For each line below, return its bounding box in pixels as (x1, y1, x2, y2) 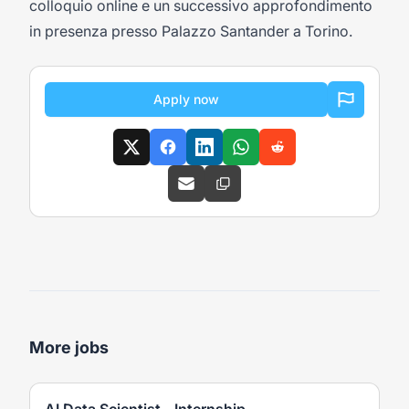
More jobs (29, 338, 109, 357)
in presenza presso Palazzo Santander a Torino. (29, 22, 352, 40)
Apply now (153, 91, 219, 107)
